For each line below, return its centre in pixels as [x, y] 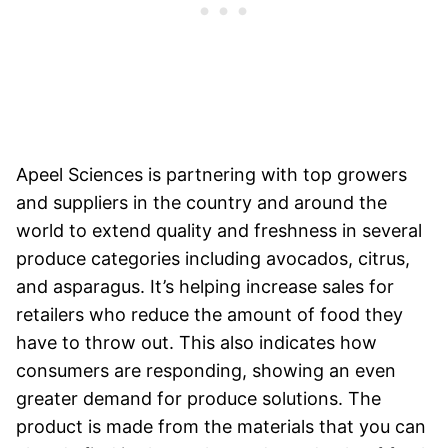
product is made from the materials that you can [221, 427]
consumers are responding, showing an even [206, 371]
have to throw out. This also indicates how [196, 343]
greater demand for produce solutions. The [198, 399]
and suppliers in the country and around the [201, 203]
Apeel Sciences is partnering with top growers [211, 175]
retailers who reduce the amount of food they [209, 315]
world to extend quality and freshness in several [219, 231]
